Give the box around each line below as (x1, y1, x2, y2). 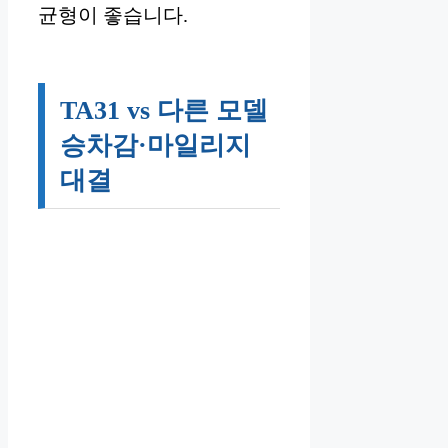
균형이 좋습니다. (38, 4, 188, 27)
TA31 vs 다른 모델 (60, 96, 268, 126)
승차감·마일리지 (60, 131, 251, 161)
